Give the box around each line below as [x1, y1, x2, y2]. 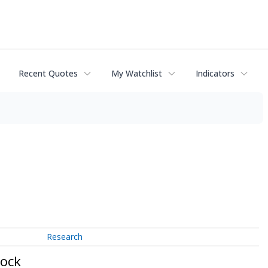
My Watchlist [111, 68, 162, 80]
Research [47, 231, 83, 243]
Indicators [196, 68, 234, 80]
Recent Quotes [19, 68, 78, 80]
